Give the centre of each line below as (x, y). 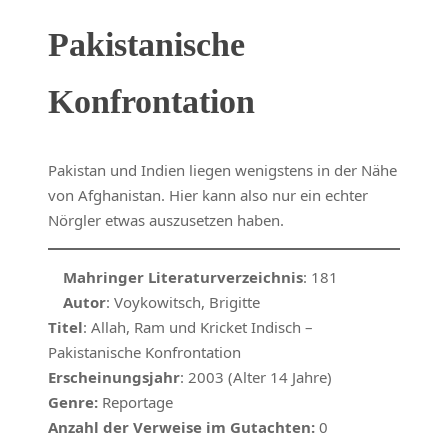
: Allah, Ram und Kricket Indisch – (198, 327)
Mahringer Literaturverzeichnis (183, 277)
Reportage (135, 402)
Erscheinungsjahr (114, 377)
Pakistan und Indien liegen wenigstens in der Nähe (222, 170)
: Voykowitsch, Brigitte (183, 302)
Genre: (73, 402)
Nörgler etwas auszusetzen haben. (166, 220)
